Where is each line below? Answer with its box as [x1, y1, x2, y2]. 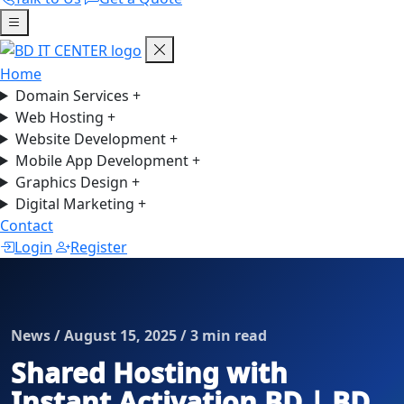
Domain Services [14, 85, 133, 106]
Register [70, 236, 127, 257]
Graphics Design [14, 171, 132, 192]
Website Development [14, 128, 170, 149]
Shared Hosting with [11, 353, 288, 391]
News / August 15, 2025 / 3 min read [11, 325, 267, 345]
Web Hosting [14, 106, 107, 127]
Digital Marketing [14, 193, 138, 214]
